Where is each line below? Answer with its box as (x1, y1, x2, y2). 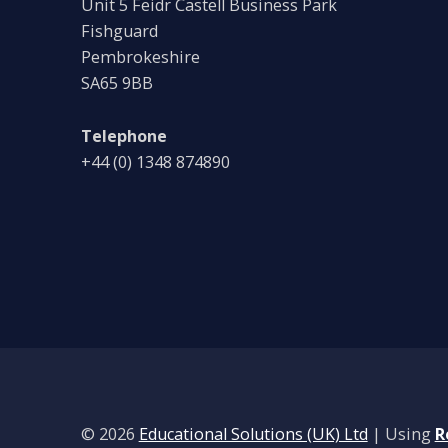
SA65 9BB (80, 72, 153, 95)
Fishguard (80, 20, 158, 43)
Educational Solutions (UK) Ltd (138, 422, 368, 445)
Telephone (80, 124, 167, 147)
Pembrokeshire (80, 46, 200, 69)
